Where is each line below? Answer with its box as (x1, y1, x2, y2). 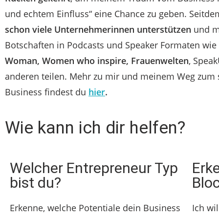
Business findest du (5, 86, 86, 98)
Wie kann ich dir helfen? (5, 118, 185, 138)
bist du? (10, 174, 61, 191)
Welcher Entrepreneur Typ (10, 159, 178, 176)
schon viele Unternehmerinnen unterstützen (5, 23, 191, 35)
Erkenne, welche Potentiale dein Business (10, 202, 180, 214)
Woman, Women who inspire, (5, 55, 129, 66)
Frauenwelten (131, 55, 189, 66)
